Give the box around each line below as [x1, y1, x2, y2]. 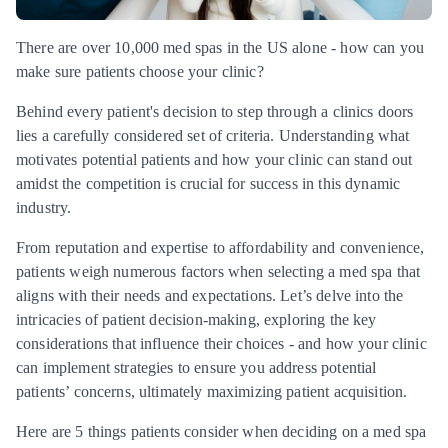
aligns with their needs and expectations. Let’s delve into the [16, 287, 404, 304]
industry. [16, 199, 72, 216]
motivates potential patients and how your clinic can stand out [16, 151, 413, 168]
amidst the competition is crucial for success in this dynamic [16, 175, 401, 192]
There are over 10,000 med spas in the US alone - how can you [16, 39, 425, 56]
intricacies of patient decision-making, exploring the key [16, 311, 377, 328]
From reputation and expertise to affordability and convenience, [16, 239, 425, 256]
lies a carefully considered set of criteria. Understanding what [16, 127, 410, 144]
